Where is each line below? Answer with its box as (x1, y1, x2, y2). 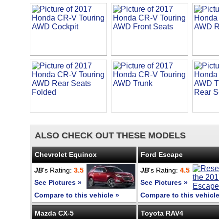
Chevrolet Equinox (35, 151, 97, 158)
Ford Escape (141, 151, 183, 158)
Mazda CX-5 (35, 209, 74, 217)
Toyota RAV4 (141, 209, 183, 217)
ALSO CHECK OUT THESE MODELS (35, 131, 186, 140)
